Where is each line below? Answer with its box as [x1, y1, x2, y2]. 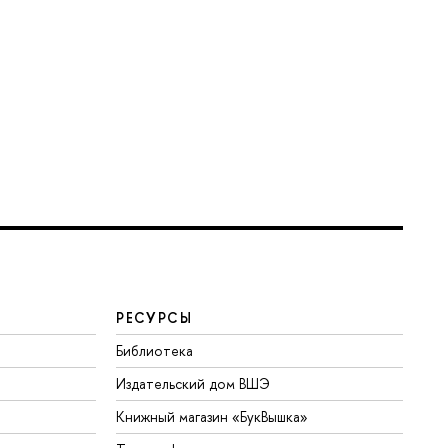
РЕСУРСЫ [116, 307, 193, 327]
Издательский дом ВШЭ [116, 373, 271, 393]
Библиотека [116, 340, 194, 360]
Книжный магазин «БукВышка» [116, 406, 309, 426]
